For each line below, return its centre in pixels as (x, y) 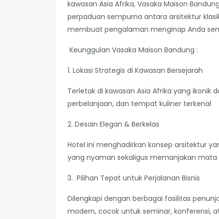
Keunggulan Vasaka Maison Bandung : (133, 50)
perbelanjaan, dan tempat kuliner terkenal (139, 103)
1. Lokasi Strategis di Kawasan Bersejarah (135, 70)
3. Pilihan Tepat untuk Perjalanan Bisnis (134, 178)
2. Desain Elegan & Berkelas (113, 124)
